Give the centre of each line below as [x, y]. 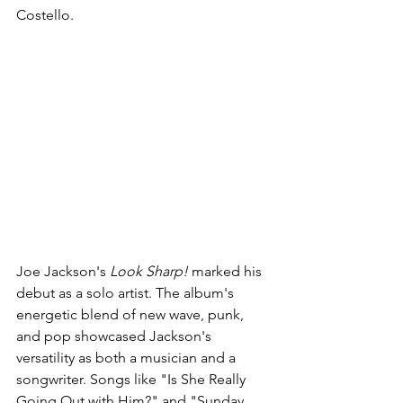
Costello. [45, 15]
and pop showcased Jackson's [116, 336]
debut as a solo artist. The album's [127, 293]
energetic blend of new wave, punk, [132, 314]
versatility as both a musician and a [128, 358]
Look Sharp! [149, 271]
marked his [227, 271]
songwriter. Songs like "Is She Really [133, 379]
